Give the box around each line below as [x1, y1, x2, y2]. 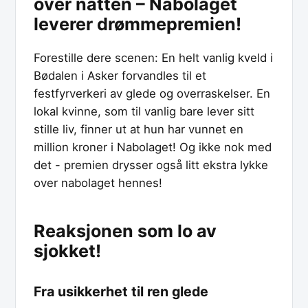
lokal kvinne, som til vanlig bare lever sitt [34, 104, 254, 118]
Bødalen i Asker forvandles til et [34, 68, 206, 82]
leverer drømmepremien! [34, 13, 241, 34]
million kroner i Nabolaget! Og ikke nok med [34, 140, 272, 154]
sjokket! [34, 240, 101, 261]
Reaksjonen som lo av [34, 220, 217, 241]
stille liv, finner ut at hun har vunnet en [34, 122, 243, 136]
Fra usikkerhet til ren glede [34, 283, 208, 300]
